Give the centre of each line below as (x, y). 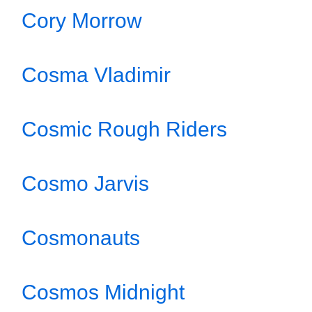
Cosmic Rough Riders (124, 129)
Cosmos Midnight (103, 292)
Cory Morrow (82, 21)
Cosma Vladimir (96, 75)
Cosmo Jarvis (85, 184)
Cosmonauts (81, 238)
